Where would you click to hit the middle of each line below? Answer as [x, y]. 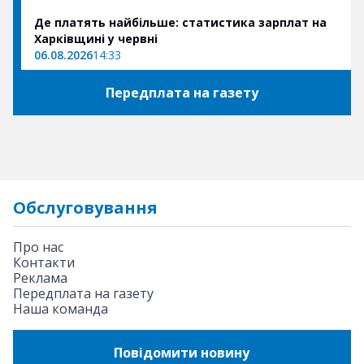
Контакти [44, 263]
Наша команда [61, 309]
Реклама [40, 278]
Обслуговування [85, 208]
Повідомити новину [182, 352]
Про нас [38, 247]
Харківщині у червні [96, 39]
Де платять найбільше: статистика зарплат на [180, 23]
